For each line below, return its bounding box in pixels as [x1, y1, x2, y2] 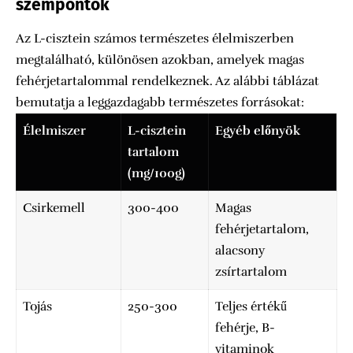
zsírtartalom [215, 263, 287, 280]
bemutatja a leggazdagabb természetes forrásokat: [16, 94, 304, 110]
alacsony [215, 242, 265, 258]
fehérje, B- [215, 319, 275, 336]
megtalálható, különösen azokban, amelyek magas [16, 51, 304, 68]
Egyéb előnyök [215, 122, 300, 139]
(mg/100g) [128, 165, 185, 181]
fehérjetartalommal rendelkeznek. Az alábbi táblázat [16, 72, 319, 89]
